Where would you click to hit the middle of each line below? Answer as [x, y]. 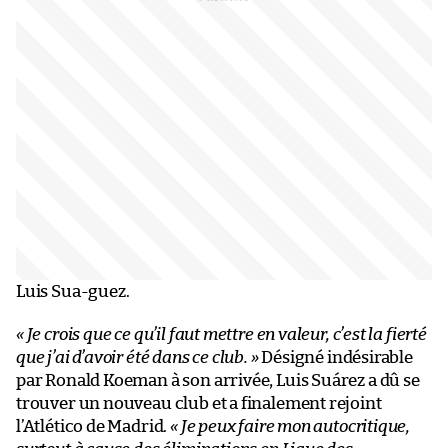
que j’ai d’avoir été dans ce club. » [137, 357]
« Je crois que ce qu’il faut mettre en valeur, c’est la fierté [221, 334]
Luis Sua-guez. [73, 291]
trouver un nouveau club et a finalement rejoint [199, 403]
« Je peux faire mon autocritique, [290, 426]
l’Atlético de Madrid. [93, 426]
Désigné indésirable [335, 357]
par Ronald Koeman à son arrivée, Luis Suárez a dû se [218, 380]
